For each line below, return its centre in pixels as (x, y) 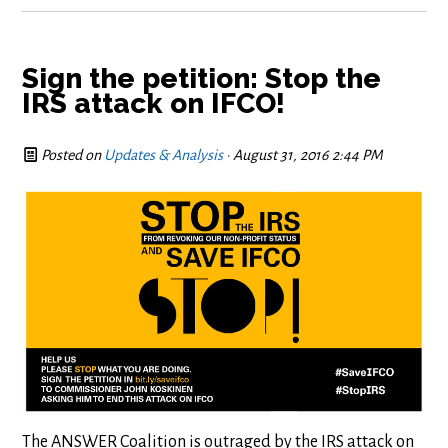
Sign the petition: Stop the (202, 78)
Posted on (71, 155)
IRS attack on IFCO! (154, 103)
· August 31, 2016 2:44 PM (303, 155)
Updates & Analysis (164, 155)
